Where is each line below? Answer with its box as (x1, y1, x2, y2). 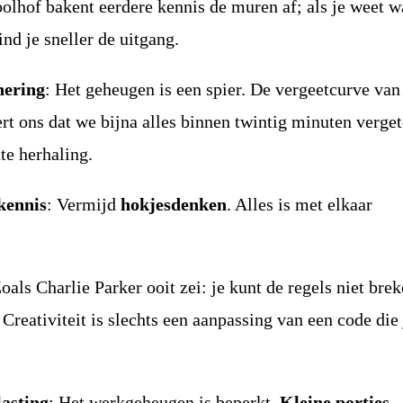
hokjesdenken (121, 194, 228, 214)
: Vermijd (47, 194, 121, 214)
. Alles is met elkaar (227, 194, 373, 214)
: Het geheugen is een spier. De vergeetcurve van (45, 79, 401, 99)
